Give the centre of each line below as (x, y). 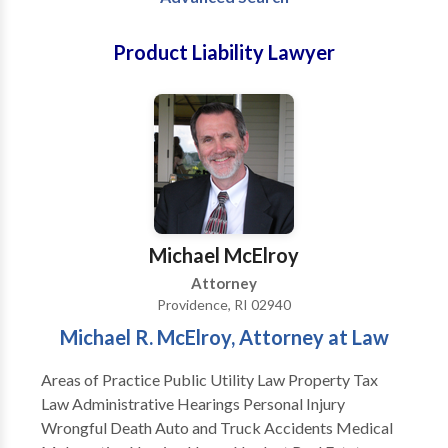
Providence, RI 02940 (224, 304)
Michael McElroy (224, 255)
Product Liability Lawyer (224, 52)
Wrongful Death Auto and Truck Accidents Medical (97, 427)
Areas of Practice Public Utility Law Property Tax (101, 379)
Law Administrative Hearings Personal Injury (56, 403)
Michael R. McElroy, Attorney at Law (224, 337)
